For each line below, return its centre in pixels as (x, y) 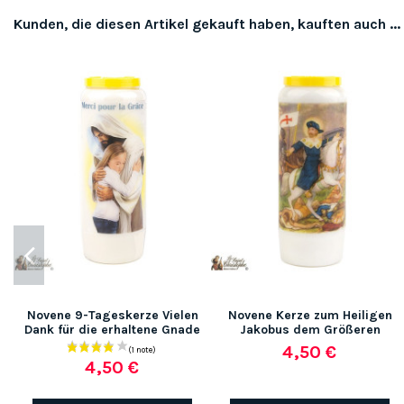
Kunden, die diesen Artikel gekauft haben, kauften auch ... (207, 24)
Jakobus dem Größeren (310, 330)
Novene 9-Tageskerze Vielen (112, 316)
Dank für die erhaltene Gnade (112, 330)
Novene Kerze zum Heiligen (310, 316)
